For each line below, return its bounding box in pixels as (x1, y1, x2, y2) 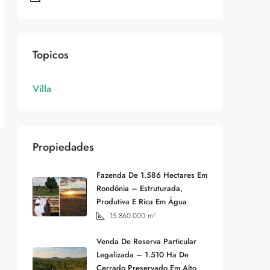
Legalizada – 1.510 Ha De (96, 248, 189, 260)
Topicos (33, 46, 69, 63)
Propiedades (33, 139, 94, 155)
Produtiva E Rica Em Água (96, 195, 187, 207)
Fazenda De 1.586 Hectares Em (96, 169, 207, 181)
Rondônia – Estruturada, (96, 182, 183, 194)
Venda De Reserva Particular (96, 235, 196, 247)
